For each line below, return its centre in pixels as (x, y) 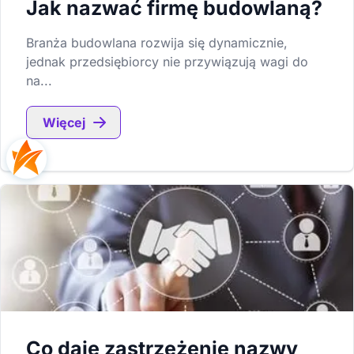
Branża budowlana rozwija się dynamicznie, (157, 43)
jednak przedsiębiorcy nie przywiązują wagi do (167, 62)
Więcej (64, 122)
